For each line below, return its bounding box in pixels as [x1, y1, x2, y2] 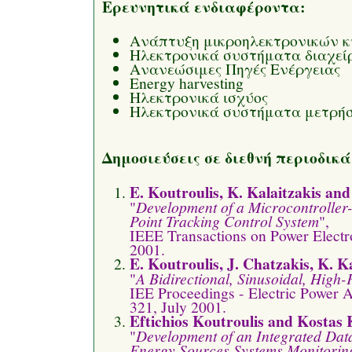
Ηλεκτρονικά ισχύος [130, 86, 268, 108]
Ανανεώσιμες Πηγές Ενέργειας [130, 58, 340, 79]
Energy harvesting [130, 72, 244, 93]
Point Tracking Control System [130, 210, 319, 231]
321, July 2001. [130, 295, 226, 317]
